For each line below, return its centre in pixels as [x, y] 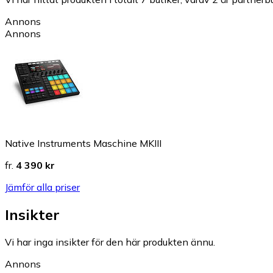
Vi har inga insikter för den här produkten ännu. [110, 242]
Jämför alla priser [42, 187]
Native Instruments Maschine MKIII [83, 143]
